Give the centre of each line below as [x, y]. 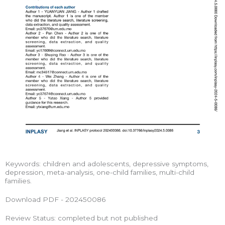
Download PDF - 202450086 [55, 200]
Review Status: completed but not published [81, 218]
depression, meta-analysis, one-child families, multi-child [100, 173]
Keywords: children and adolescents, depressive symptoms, [107, 164]
